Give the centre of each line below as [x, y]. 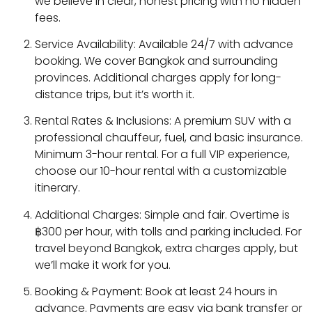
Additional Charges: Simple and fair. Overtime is [162, 214]
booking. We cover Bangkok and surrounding [156, 61]
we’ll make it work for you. [103, 265]
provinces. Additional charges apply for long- [158, 78]
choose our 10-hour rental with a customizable [161, 171]
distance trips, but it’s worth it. [115, 95]
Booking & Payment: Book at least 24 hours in [156, 292]
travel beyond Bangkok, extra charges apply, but [166, 248]
